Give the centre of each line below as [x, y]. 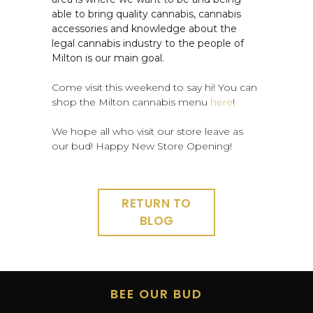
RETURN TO [156, 203]
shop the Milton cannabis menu [131, 102]
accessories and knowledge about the [144, 29]
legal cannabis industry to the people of [148, 43]
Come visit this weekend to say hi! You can [154, 87]
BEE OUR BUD [156, 294]
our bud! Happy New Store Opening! [143, 146]
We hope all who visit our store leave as [147, 131]
